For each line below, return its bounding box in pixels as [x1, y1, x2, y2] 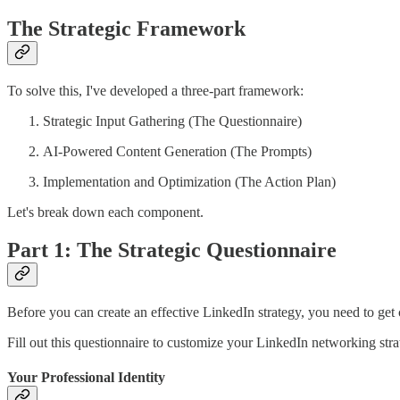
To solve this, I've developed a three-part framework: [7, 82, 304, 98]
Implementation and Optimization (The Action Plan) [43, 173, 336, 189]
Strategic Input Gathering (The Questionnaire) [43, 112, 302, 129]
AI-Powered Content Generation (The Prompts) [43, 143, 312, 159]
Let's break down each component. [7, 204, 204, 220]
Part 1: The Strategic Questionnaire [7, 237, 337, 262]
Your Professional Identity [7, 370, 165, 386]
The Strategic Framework [7, 17, 246, 41]
